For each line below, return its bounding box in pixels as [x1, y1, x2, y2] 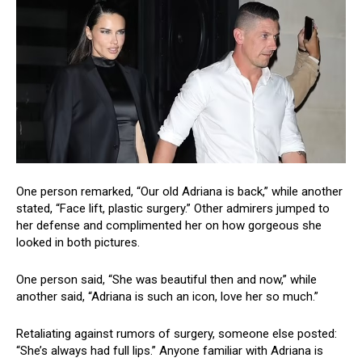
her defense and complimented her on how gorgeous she [16, 218, 322, 234]
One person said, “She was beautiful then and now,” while [16, 272, 317, 288]
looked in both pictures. [16, 235, 140, 250]
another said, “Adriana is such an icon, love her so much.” [16, 289, 318, 305]
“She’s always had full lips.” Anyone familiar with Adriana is [16, 343, 323, 359]
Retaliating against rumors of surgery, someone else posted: [16, 326, 337, 342]
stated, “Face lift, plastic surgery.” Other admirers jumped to [16, 201, 330, 217]
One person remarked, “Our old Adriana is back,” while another [16, 184, 343, 200]
